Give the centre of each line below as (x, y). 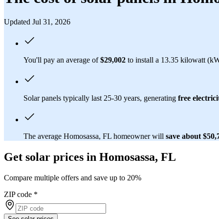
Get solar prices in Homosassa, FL (90, 157)
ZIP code (18, 194)
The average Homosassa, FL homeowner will (95, 136)
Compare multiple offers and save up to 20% (73, 177)
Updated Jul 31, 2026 (37, 22)
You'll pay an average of (62, 60)
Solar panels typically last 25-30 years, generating (101, 98)
